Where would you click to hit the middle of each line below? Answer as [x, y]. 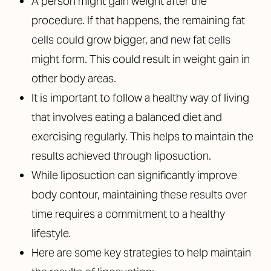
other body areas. [74, 78]
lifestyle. [51, 233]
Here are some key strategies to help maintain [141, 253]
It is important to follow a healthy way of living [140, 98]
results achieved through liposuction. [121, 156]
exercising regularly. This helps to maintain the [142, 136]
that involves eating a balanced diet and [127, 117]
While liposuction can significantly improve [134, 175]
